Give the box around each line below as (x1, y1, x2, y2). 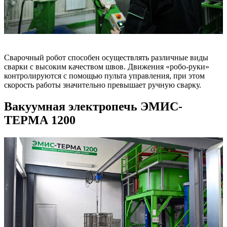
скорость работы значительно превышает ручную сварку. (4, 81, 201, 90)
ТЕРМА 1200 (4, 113, 75, 127)
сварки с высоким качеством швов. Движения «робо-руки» (4, 62, 209, 71)
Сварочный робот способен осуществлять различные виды (4, 53, 208, 62)
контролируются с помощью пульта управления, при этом (4, 71, 205, 81)
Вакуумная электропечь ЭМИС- (4, 100, 182, 113)
